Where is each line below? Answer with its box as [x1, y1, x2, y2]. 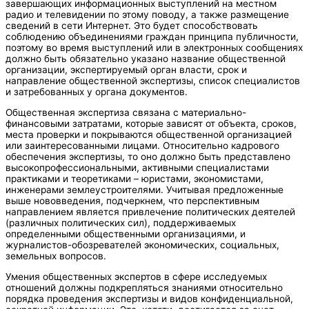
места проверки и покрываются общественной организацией [6, 128, 292, 140]
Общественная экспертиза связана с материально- [6, 106, 246, 118]
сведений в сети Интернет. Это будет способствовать [6, 20, 258, 32]
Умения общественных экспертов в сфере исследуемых [6, 270, 267, 282]
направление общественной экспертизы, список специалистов [6, 75, 300, 87]
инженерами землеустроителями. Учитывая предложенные [6, 183, 283, 195]
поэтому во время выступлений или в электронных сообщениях [6, 42, 303, 54]
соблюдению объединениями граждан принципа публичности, [6, 31, 299, 43]
